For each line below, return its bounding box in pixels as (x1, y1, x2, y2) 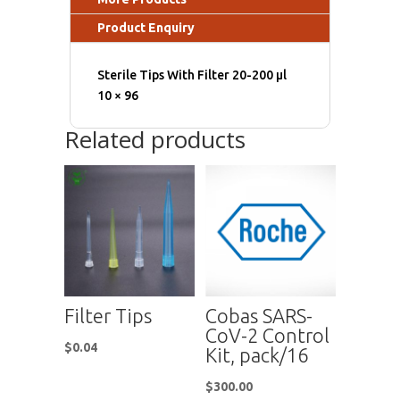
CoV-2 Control (205, 323, 330, 346)
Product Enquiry (97, 21, 196, 36)
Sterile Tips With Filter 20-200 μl (97, 68, 287, 83)
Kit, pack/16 (205, 343, 309, 366)
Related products (63, 123, 246, 156)
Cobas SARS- (205, 304, 313, 327)
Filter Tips (63, 304, 152, 327)
